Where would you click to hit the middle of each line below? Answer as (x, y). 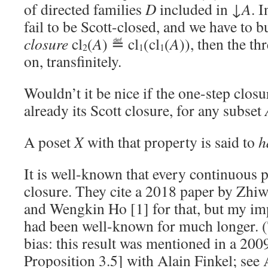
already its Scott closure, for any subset (144, 110)
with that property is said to (171, 142)
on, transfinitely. (73, 61)
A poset (49, 142)
